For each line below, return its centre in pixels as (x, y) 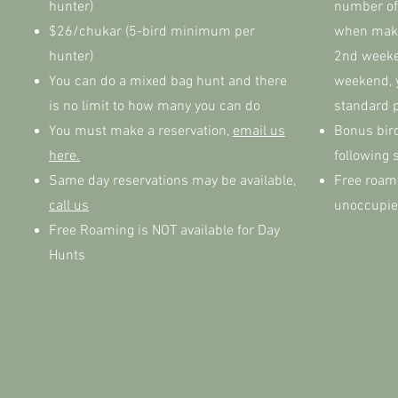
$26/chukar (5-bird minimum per (152, 32)
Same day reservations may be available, (172, 181)
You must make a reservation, (141, 131)
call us (69, 206)
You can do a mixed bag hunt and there (168, 82)
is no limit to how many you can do (155, 107)
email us (259, 131)
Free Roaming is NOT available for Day (164, 231)
